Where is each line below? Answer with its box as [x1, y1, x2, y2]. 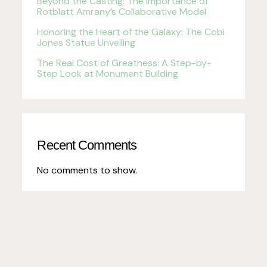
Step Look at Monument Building [37, 67, 179, 80]
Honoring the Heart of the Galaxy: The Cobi [37, 25, 225, 38]
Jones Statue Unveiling [37, 36, 136, 49]
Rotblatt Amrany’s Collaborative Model [37, 5, 207, 18]
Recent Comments [37, 138, 137, 153]
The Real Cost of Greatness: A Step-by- [37, 56, 212, 69]
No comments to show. [37, 164, 138, 177]
